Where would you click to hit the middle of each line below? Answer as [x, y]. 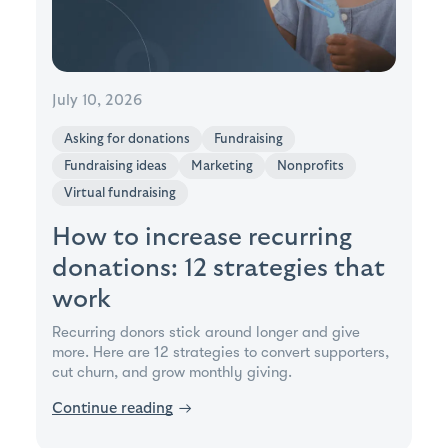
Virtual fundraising [120, 193]
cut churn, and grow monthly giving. [172, 372]
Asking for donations [127, 139]
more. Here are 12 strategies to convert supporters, [220, 352]
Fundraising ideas [115, 166]
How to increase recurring [202, 237]
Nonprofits [310, 166]
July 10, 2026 [97, 101]
